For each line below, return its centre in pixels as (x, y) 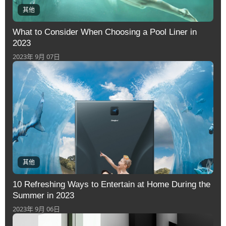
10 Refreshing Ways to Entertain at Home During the (111, 184)
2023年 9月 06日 (36, 209)
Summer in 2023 (43, 195)
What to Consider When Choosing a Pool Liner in (105, 32)
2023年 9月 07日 (36, 56)
